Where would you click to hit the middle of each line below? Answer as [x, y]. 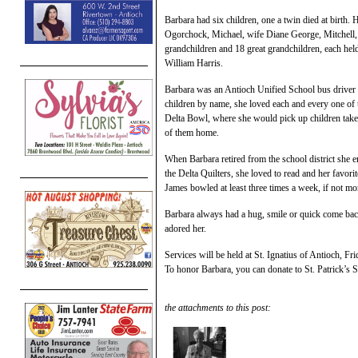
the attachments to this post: [218, 307]
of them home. [192, 132]
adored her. [185, 228]
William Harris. [194, 63]
